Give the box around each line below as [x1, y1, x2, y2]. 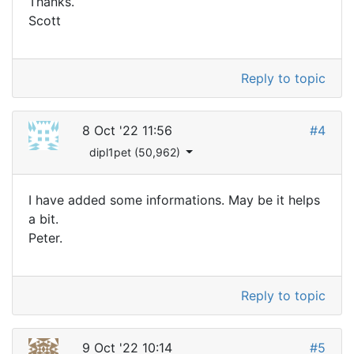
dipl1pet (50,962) [88, 145, 183, 159]
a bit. [28, 210, 58, 227]
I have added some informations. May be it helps [28, 191, 320, 208]
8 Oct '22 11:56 [81, 122, 172, 138]
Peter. [28, 229, 62, 246]
